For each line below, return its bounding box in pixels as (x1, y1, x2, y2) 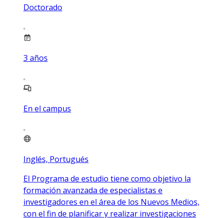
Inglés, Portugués (23, 153, 89, 164)
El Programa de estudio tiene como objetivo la (23, 173, 191, 184)
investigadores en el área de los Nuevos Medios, (23, 196, 200, 207)
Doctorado (23, 1, 62, 13)
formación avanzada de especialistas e (23, 184, 163, 196)
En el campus (23, 103, 71, 114)
